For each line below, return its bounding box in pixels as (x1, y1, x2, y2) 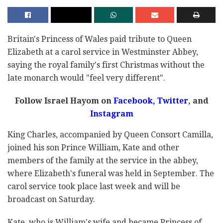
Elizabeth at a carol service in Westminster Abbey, (7, 47, 198, 57)
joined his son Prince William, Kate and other (7, 143, 179, 153)
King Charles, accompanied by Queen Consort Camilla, (7, 130, 213, 140)
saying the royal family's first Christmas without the (7, 60, 205, 70)
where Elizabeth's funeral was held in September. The (7, 169, 214, 179)
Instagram (90, 109, 133, 119)
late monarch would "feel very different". (7, 73, 165, 83)
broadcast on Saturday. (7, 195, 95, 205)
